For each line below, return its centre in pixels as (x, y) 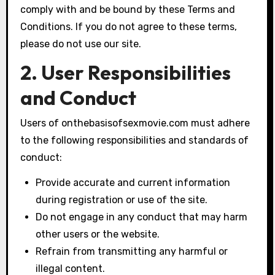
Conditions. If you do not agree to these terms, (128, 26)
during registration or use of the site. (122, 199)
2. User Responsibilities (125, 73)
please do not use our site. (80, 44)
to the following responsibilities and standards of (134, 140)
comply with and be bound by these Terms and (127, 9)
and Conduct (78, 98)
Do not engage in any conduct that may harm (142, 217)
